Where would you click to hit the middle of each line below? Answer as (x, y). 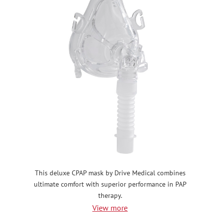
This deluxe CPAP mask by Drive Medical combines (110, 173)
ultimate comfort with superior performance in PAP (110, 184)
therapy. (110, 196)
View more (110, 208)
